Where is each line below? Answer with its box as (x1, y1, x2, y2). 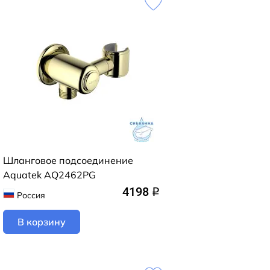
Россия (16, 189, 45, 201)
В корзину (17, 215, 66, 228)
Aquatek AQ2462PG (3, 169, 96, 181)
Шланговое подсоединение (3, 154, 133, 166)
